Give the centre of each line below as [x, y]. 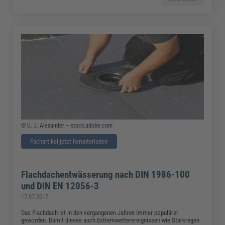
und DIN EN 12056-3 [60, 186]
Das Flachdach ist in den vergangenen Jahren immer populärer [100, 213]
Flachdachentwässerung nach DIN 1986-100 [106, 175]
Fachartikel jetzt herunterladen [69, 142]
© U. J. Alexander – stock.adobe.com [67, 126]
